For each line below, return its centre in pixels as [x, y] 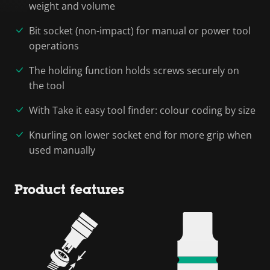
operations [54, 46]
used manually [62, 150]
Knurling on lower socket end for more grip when [140, 135]
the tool [47, 85]
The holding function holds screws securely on [134, 70]
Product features [69, 189]
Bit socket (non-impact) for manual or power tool [140, 30]
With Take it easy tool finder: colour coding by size [142, 110]
